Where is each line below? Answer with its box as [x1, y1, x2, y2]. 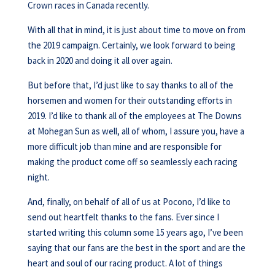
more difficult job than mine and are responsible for [27, 141, 222, 152]
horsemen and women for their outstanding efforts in [27, 95, 232, 106]
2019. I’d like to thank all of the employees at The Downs [27, 110, 242, 122]
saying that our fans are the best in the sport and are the [27, 242, 246, 254]
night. [27, 171, 50, 183]
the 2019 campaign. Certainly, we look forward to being [27, 39, 236, 51]
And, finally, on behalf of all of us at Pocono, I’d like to [27, 196, 231, 207]
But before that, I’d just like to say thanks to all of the [27, 79, 233, 91]
